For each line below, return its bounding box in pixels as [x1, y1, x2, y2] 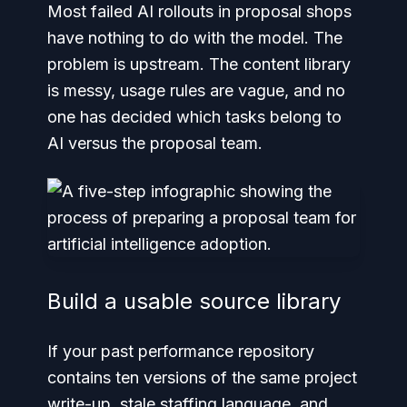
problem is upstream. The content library [47, 55, 351, 74]
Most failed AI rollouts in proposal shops [47, 2, 352, 21]
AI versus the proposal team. [47, 134, 263, 153]
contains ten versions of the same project [47, 368, 357, 387]
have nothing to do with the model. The [47, 28, 342, 47]
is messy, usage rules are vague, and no [47, 81, 345, 100]
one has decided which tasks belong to [47, 107, 342, 126]
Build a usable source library [47, 288, 341, 314]
